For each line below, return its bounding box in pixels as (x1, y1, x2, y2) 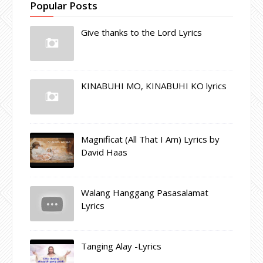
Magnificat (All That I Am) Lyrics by (81, 133, 220, 145)
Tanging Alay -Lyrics (81, 240, 161, 252)
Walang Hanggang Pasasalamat (81, 186, 208, 198)
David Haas (81, 146, 127, 158)
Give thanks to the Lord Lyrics (81, 26, 202, 38)
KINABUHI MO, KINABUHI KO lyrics (81, 79, 227, 92)
